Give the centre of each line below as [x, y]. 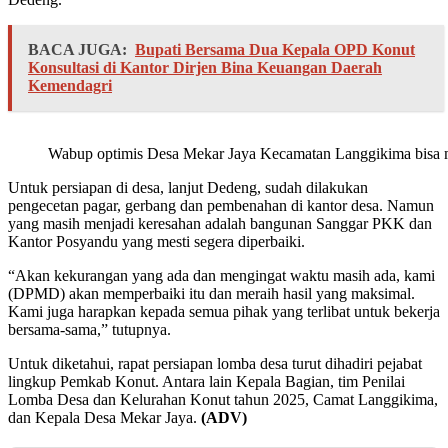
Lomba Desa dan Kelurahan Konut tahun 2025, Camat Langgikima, [223, 400]
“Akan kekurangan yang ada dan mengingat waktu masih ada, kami [221, 276]
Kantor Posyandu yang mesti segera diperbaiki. [156, 242]
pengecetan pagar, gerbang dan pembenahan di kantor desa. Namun [221, 206]
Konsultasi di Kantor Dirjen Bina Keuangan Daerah [205, 68]
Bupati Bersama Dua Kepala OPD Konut [275, 50]
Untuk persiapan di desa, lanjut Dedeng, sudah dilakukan [188, 188]
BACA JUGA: [77, 50]
